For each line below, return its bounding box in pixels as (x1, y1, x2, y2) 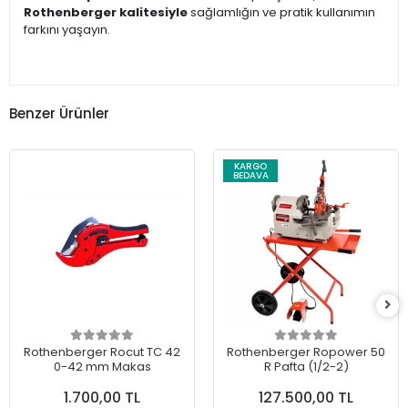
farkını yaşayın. (24, 21, 110, 39)
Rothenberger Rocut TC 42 (24, 343, 180, 362)
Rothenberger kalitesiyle (24, 4, 188, 22)
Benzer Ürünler (9, 103, 109, 123)
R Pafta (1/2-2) (263, 358, 349, 376)
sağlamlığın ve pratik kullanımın (188, 4, 375, 22)
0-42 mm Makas (53, 358, 151, 376)
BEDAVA (232, 168, 269, 182)
